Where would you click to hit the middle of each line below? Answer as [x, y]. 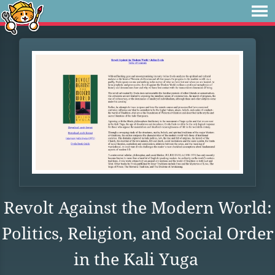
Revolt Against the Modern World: [137, 208]
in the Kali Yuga [136, 259]
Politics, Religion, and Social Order [137, 234]
